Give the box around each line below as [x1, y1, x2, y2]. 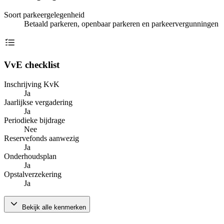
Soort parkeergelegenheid [4, 10, 84, 19]
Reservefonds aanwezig [4, 134, 79, 143]
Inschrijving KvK [4, 80, 59, 89]
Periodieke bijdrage [4, 116, 65, 125]
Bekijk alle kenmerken [20, 203, 86, 211]
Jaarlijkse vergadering [4, 98, 72, 107]
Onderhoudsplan [4, 152, 56, 161]
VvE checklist [4, 59, 59, 70]
